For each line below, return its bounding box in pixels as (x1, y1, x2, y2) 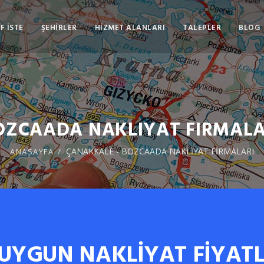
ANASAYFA (10, 146, 54, 157)
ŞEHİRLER (41, 21, 77, 33)
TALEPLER (183, 21, 221, 33)
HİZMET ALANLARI (94, 21, 165, 33)
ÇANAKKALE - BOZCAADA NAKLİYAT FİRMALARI (65, 146, 254, 157)
